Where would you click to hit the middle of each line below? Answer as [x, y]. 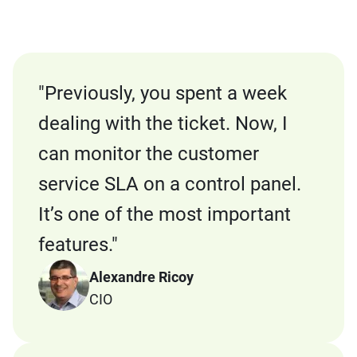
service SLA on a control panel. [170, 184]
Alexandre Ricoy [141, 277]
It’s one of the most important [165, 214]
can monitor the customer [149, 154]
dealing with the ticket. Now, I [163, 124]
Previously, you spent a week [166, 93]
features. [75, 245]
